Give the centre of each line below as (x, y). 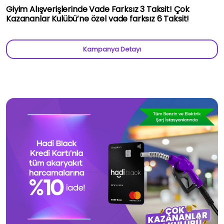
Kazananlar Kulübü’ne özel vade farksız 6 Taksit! (98, 18)
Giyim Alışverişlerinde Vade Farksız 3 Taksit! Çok (98, 9)
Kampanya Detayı (112, 49)
